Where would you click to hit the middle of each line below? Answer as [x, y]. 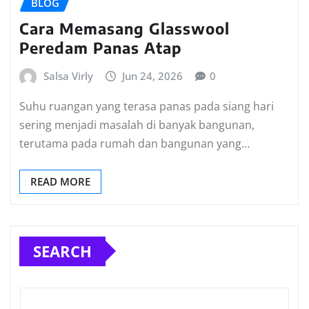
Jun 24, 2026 [153, 76]
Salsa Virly [68, 76]
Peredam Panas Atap [101, 48]
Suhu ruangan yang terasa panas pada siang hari [147, 106]
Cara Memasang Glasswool [124, 29]
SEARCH [62, 251]
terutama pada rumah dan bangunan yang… [134, 143]
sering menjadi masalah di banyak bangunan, [137, 124]
